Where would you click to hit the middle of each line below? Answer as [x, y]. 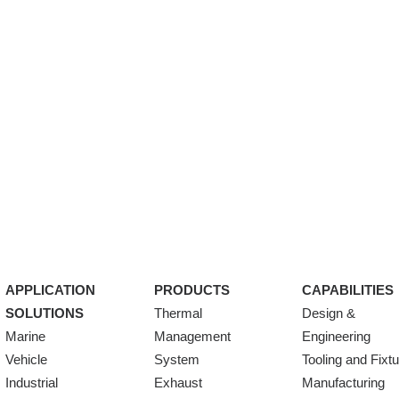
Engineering [336, 336]
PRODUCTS [191, 290]
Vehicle [27, 359]
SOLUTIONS [45, 313]
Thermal [178, 313]
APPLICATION [51, 290]
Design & [328, 313]
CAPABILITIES [347, 290]
